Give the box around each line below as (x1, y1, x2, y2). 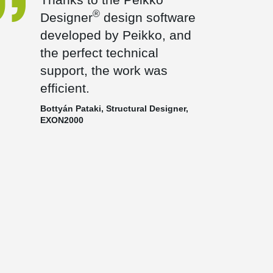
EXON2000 (40, 115, 83, 125)
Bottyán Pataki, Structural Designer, (40, 104, 188, 113)
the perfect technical (40, 46, 158, 60)
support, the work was (40, 63, 168, 77)
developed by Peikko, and (40, 28, 191, 42)
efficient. (40, 81, 90, 95)
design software (99, 10, 196, 24)
